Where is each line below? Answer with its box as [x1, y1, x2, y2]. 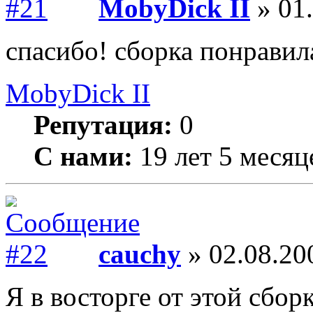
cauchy [99, 239, 181, 269]
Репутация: [34, 110, 173, 140]
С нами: [34, 141, 133, 171]
